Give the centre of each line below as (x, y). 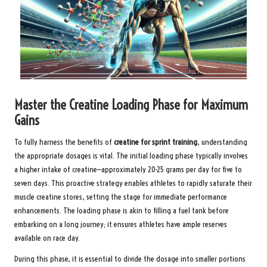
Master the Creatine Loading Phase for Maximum (131, 105)
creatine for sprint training (156, 142)
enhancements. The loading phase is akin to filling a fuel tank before (122, 211)
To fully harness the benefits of (64, 142)
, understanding (222, 142)
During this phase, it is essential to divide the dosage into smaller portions (130, 259)
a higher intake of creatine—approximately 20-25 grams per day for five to (128, 170)
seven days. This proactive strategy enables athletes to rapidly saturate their (133, 184)
